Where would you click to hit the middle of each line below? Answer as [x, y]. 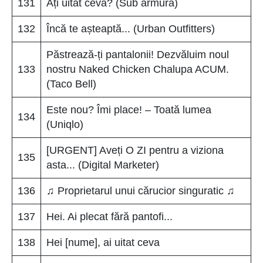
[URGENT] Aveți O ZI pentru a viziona [135, 150]
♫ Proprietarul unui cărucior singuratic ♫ [141, 190]
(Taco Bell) [71, 84]
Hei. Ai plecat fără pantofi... [109, 216]
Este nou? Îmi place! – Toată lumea [129, 109]
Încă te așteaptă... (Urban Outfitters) [131, 28]
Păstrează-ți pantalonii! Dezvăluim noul [138, 54]
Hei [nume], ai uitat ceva [103, 242]
